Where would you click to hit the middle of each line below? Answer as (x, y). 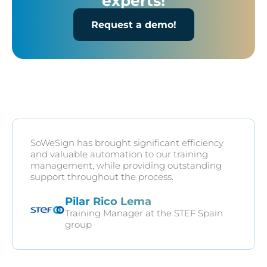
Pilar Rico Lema (108, 201)
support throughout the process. (102, 177)
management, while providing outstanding (126, 165)
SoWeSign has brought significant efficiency (127, 143)
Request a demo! (133, 24)
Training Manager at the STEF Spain (144, 213)
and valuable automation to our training (119, 154)
